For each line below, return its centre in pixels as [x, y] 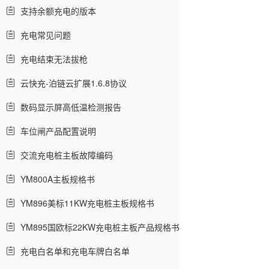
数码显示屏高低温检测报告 [68, 107]
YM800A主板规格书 [55, 179]
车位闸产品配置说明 [56, 131]
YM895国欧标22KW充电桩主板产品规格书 [98, 227]
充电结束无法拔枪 [52, 59]
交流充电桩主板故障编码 [64, 155]
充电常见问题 [43, 35]
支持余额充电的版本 [56, 11]
